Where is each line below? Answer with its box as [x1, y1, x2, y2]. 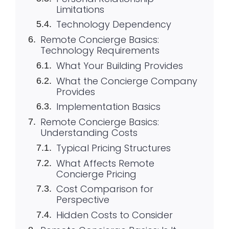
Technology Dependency [56, 18, 171, 31]
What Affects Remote [56, 156, 154, 170]
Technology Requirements [40, 44, 159, 57]
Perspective [56, 193, 109, 207]
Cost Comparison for [56, 182, 153, 196]
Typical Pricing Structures [56, 141, 171, 154]
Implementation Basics [56, 100, 161, 113]
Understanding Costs [40, 126, 138, 140]
